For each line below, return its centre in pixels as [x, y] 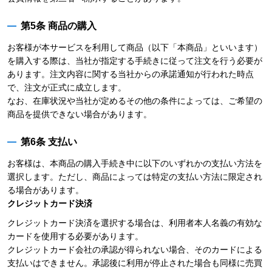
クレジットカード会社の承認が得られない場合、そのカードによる [135, 250]
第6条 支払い [49, 142]
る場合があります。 [46, 190]
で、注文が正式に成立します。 [67, 87]
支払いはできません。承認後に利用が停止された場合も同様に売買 [135, 263]
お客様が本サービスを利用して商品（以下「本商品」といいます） [135, 47]
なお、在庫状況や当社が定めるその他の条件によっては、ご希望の [135, 101]
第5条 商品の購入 [59, 26]
